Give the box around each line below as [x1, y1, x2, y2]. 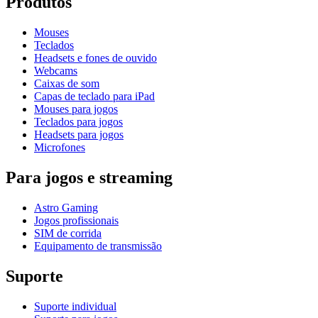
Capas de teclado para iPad [34, 90, 155, 103]
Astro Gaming [34, 201, 98, 214]
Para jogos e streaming [6, 168, 172, 187]
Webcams [34, 65, 77, 77]
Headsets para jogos [34, 128, 124, 141]
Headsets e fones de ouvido [34, 52, 157, 65]
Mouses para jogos [34, 103, 118, 116]
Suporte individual [34, 300, 116, 312]
